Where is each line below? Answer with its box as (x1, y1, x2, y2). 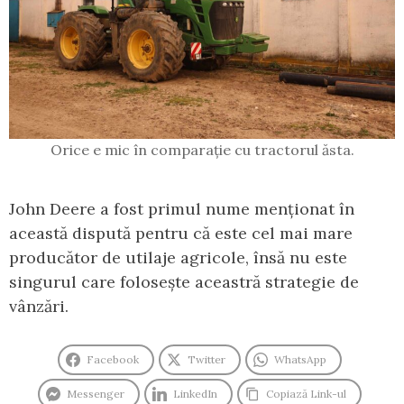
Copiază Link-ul (266, 386, 346, 400)
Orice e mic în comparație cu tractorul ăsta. (50, 140, 354, 159)
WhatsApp (274, 352, 326, 366)
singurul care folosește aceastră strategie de (9, 271, 359, 292)
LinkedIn (173, 386, 217, 400)
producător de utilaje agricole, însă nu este (9, 246, 347, 268)
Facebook (87, 352, 139, 366)
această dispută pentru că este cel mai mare (9, 222, 353, 243)
